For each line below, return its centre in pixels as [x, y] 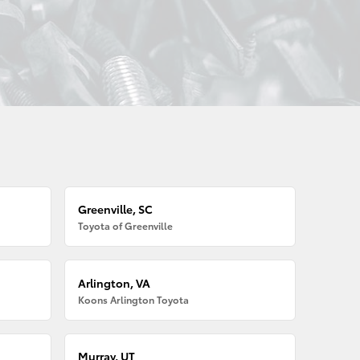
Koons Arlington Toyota [134, 299]
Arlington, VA [115, 282]
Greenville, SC [116, 209]
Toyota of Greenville [126, 226]
